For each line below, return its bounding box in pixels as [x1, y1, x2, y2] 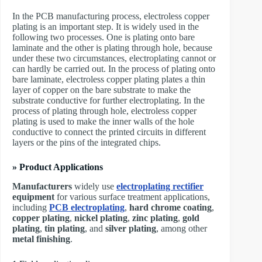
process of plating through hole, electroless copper [12, 106, 196, 116]
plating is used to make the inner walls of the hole [12, 116, 194, 127]
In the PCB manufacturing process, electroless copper [12, 11, 209, 22]
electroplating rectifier [116, 181, 204, 192]
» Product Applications [12, 162, 103, 173]
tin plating [44, 223, 85, 234]
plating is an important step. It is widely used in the [12, 22, 199, 32]
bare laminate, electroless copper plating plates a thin [12, 74, 205, 85]
